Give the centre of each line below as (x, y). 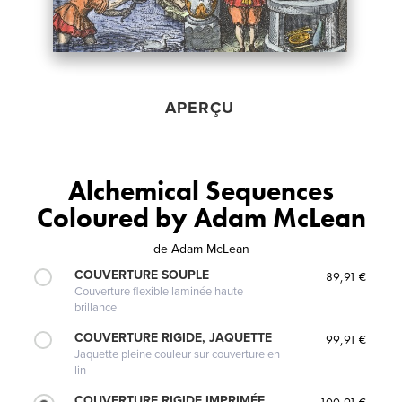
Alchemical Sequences (201, 191)
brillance (96, 307)
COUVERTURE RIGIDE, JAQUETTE (174, 337)
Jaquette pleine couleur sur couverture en (178, 354)
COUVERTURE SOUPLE (142, 275)
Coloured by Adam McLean (201, 218)
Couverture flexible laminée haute (159, 291)
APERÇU (200, 107)
